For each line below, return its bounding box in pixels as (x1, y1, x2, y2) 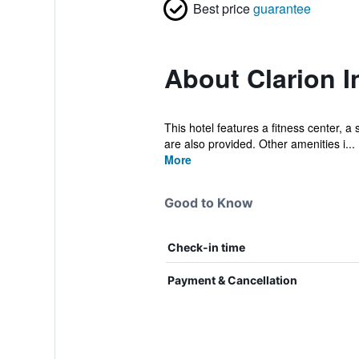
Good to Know (163, 195, 253, 211)
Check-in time (167, 240, 245, 254)
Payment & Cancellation (167, 273, 297, 287)
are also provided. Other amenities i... (163, 135, 355, 151)
